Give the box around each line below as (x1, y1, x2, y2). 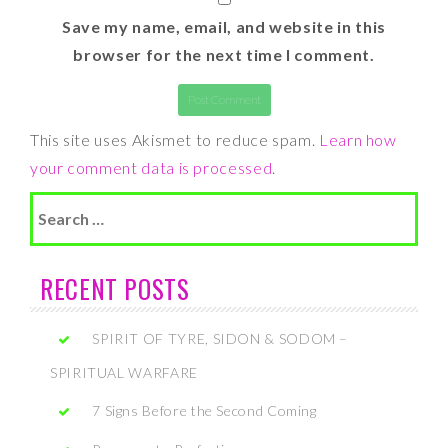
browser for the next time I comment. (73, 45, 375, 64)
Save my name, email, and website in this (62, 17, 386, 36)
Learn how (318, 130, 397, 149)
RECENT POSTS (40, 270, 190, 307)
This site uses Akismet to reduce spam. (30, 130, 319, 149)
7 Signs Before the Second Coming (92, 402, 317, 419)
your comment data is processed (30, 158, 273, 177)
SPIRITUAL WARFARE (50, 364, 198, 381)
